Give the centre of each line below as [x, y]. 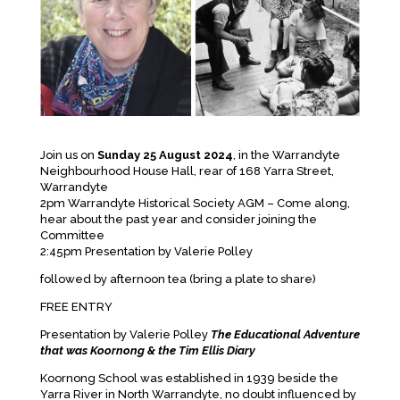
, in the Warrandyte [286, 154]
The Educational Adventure [285, 334]
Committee [72, 235]
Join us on [68, 154]
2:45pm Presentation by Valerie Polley [146, 251]
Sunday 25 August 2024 [165, 154]
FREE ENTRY [76, 306]
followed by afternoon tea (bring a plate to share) [178, 279]
